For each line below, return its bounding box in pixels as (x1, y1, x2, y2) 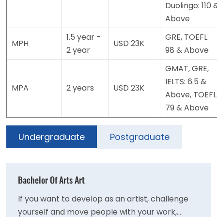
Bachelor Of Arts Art (18, 173, 85, 186)
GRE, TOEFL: (165, 31, 209, 43)
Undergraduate (18, 131, 85, 143)
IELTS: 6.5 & (165, 76, 206, 88)
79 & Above (165, 102, 209, 114)
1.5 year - (66, 31, 101, 43)
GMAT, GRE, (165, 63, 209, 75)
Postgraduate (110, 131, 170, 143)
